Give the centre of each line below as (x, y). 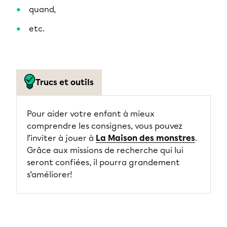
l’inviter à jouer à (61, 138)
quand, (42, 9)
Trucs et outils (65, 82)
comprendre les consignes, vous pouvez (105, 126)
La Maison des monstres (145, 138)
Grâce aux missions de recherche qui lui (105, 150)
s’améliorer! (50, 175)
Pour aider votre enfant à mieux (91, 114)
